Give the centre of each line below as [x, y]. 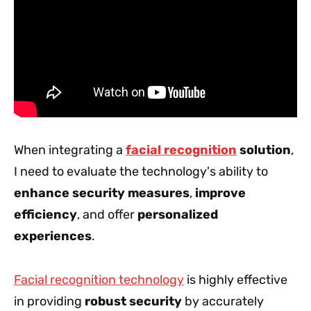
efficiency [45, 214]
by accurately [223, 301]
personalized [178, 214]
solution [264, 150]
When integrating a [70, 150]
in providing [49, 301]
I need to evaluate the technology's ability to [141, 171]
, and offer [107, 214]
